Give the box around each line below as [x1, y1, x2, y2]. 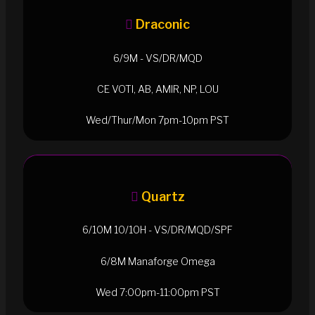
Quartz [141, 188, 185, 204]
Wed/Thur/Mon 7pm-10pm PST [86, 114, 229, 127]
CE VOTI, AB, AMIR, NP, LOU [96, 82, 219, 95]
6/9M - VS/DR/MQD [112, 51, 202, 64]
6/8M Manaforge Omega [100, 255, 215, 267]
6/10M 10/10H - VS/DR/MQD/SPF [82, 224, 233, 236]
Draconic [136, 17, 190, 32]
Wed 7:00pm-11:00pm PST [95, 285, 220, 298]
